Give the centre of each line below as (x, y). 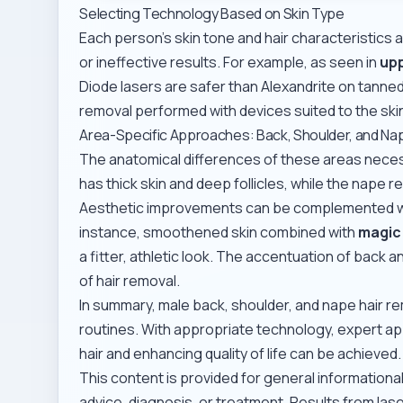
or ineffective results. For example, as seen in (230, 63)
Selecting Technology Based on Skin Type (212, 14)
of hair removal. (130, 281)
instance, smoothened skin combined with (219, 233)
